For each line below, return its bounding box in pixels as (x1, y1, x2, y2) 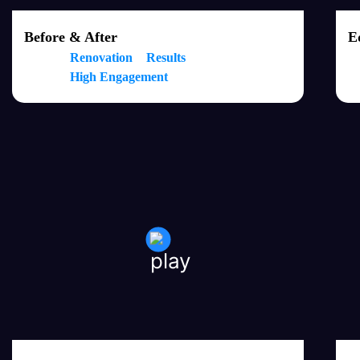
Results (146, 51, 186, 64)
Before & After (24, 29, 117, 45)
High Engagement (70, 70, 168, 84)
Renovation (70, 51, 133, 64)
